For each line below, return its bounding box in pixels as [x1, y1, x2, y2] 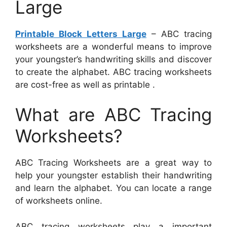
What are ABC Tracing [15, 104, 212, 126]
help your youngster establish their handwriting [15, 170, 212, 181]
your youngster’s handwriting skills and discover [15, 54, 212, 64]
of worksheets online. [15, 196, 102, 206]
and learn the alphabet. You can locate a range [15, 183, 212, 194]
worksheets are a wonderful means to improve [15, 41, 212, 52]
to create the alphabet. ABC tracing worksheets [15, 66, 212, 77]
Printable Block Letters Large [15, 28, 146, 39]
